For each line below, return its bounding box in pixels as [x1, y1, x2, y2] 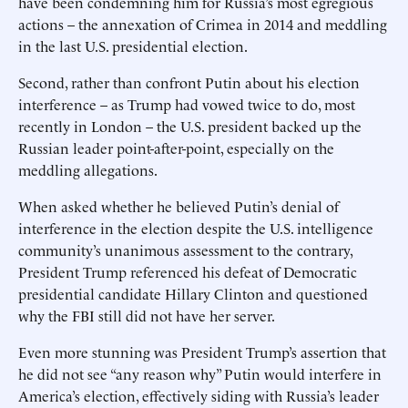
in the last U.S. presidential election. [18, 36, 248, 56]
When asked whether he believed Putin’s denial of [18, 196, 339, 216]
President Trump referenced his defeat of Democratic [18, 261, 357, 281]
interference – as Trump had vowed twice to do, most [18, 94, 355, 114]
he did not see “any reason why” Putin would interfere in [18, 363, 382, 383]
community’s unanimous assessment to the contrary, [18, 240, 352, 260]
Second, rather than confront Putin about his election [18, 72, 360, 92]
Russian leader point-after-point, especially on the [18, 138, 334, 158]
